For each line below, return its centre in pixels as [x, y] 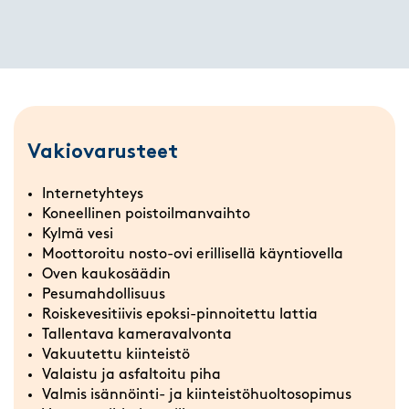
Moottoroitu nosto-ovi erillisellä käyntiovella [193, 254]
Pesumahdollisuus [104, 294]
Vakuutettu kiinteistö [116, 355]
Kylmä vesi [78, 234]
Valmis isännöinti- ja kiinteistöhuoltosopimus [197, 395]
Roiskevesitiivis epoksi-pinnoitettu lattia [180, 315]
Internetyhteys [93, 194]
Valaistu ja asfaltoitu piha [131, 375]
